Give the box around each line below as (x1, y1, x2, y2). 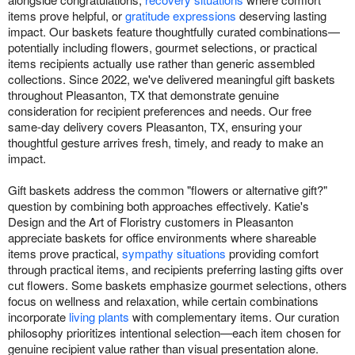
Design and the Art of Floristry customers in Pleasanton (8, 213, 293, 231)
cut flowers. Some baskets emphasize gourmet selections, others (8, 277, 347, 294)
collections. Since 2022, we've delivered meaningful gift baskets (8, 71, 335, 88)
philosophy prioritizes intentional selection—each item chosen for (8, 324, 341, 342)
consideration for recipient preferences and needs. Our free (8, 102, 311, 120)
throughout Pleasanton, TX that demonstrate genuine (8, 86, 279, 104)
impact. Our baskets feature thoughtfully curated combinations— (8, 23, 340, 40)
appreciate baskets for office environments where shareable (8, 229, 316, 246)
